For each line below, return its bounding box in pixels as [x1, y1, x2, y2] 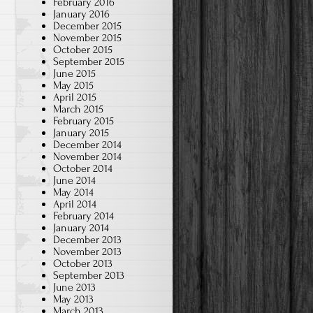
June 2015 [53, 66, 96, 80]
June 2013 [53, 280, 96, 293]
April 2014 [53, 197, 96, 210]
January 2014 [53, 221, 109, 234]
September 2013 [53, 268, 124, 282]
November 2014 [53, 150, 122, 163]
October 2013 [53, 256, 112, 270]
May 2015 [53, 78, 94, 92]
